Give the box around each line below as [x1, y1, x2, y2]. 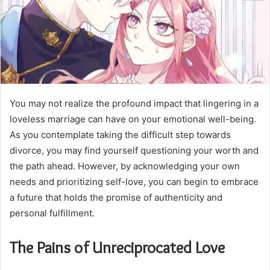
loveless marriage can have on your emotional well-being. [10, 113, 256, 125]
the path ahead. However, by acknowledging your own [10, 160, 240, 172]
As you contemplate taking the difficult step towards [10, 128, 231, 140]
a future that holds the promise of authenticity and [10, 191, 222, 203]
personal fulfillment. [10, 207, 95, 219]
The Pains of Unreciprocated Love [10, 237, 225, 257]
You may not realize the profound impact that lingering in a [10, 97, 259, 109]
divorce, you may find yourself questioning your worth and [10, 144, 259, 156]
